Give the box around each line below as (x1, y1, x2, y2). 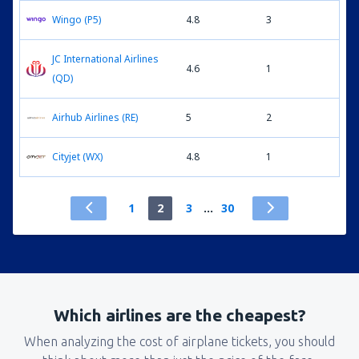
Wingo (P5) (52, 13, 101, 26)
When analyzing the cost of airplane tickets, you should (24, 334, 335, 349)
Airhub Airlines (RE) (52, 111, 138, 124)
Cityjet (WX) (52, 150, 103, 163)
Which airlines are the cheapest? (53, 305, 306, 325)
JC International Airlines (52, 52, 159, 66)
